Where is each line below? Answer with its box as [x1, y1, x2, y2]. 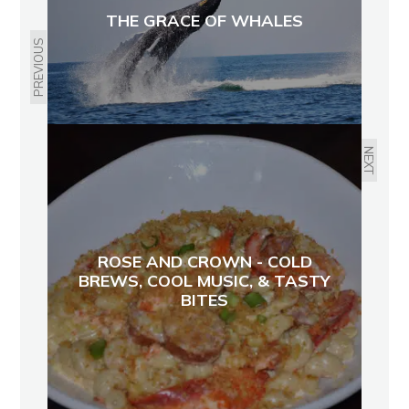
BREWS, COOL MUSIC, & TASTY [79, 269, 330, 291]
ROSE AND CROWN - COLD [97, 250, 312, 272]
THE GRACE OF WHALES [106, 9, 303, 31]
